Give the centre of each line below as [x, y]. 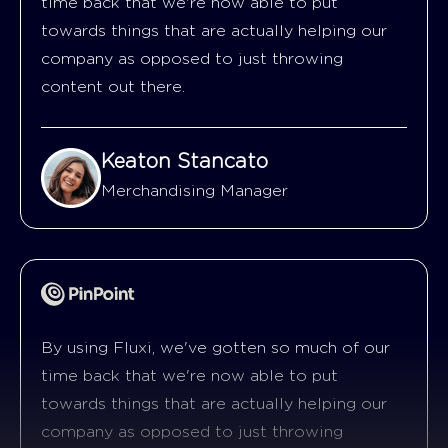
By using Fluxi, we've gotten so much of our [215, 347]
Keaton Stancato [184, 162]
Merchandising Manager [194, 191]
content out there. [113, 86]
